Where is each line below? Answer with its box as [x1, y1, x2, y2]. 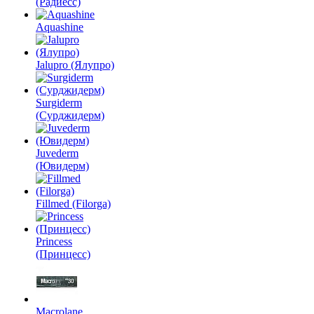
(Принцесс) [36, 248, 90, 260]
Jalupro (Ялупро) [36, 59, 114, 71]
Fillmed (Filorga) [36, 198, 111, 210]
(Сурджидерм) [36, 109, 104, 121]
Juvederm [36, 147, 78, 159]
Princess [36, 235, 72, 247]
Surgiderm [36, 97, 82, 109]
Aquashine [36, 21, 83, 33]
